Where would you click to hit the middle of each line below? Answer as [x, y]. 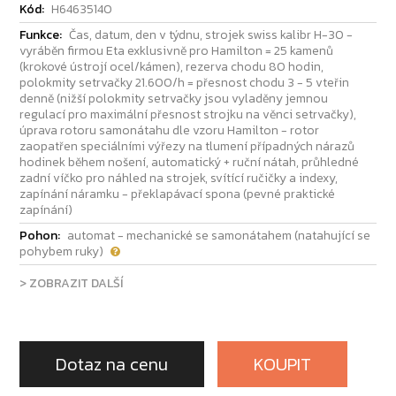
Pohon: [40, 236]
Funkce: [41, 35]
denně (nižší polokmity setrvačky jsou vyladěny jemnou [174, 99]
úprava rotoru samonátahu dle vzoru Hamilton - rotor [170, 131]
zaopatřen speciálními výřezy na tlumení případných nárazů [187, 147]
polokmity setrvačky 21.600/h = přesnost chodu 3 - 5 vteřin [185, 83]
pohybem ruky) [62, 252]
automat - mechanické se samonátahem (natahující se [219, 236]
